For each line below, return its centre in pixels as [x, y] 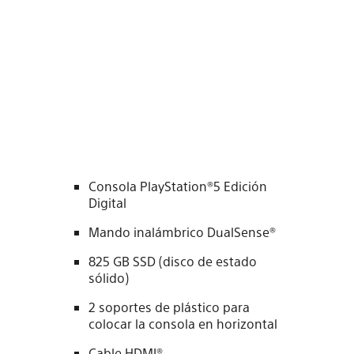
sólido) [109, 278]
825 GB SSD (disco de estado [173, 262]
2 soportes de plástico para [169, 307]
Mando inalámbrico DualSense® [182, 232]
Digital [107, 203]
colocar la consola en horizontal [183, 324]
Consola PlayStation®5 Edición [178, 186]
